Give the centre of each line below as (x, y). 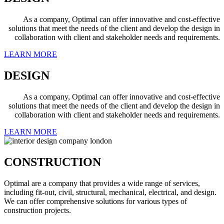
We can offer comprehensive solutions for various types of (95, 201)
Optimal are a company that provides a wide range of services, (102, 183)
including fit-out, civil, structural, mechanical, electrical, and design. (110, 192)
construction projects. (37, 210)
